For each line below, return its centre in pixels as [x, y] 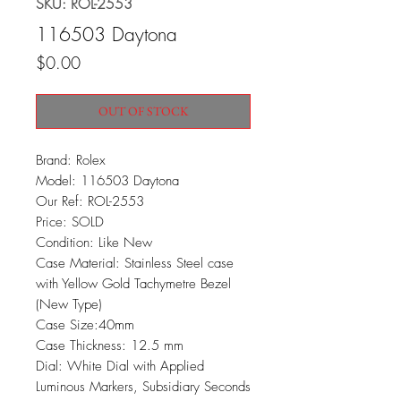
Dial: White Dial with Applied [120, 366]
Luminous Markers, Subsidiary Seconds [143, 387]
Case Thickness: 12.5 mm [110, 346]
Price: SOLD [70, 222]
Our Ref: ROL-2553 [90, 201]
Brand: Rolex [71, 160]
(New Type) [69, 304]
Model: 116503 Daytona [107, 181]
